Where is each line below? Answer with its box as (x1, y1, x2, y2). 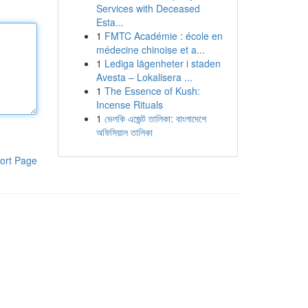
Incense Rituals (96, 98, 163, 111)
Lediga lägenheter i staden (104, 56, 221, 70)
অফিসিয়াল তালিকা (96, 125, 153, 139)
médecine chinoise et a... (96, 43, 205, 56)
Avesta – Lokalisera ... (96, 70, 192, 84)
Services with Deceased (96, 1, 200, 15)
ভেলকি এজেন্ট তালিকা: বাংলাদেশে (104, 111, 206, 125)
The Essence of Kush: (104, 84, 200, 98)
